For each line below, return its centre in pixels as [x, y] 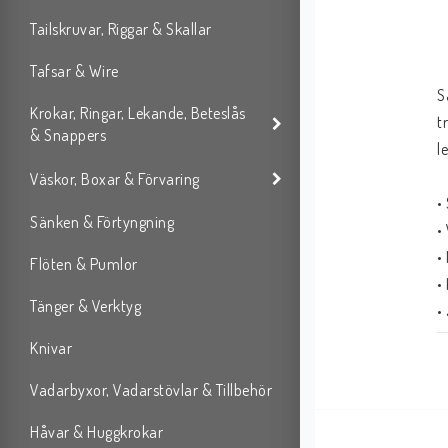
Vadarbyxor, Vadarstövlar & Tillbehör [151, 390]
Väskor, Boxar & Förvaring [115, 178]
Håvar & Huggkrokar [96, 432]
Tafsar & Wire [74, 71]
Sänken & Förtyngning [102, 222]
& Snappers [68, 135]
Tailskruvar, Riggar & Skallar [121, 29]
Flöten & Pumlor [84, 264]
